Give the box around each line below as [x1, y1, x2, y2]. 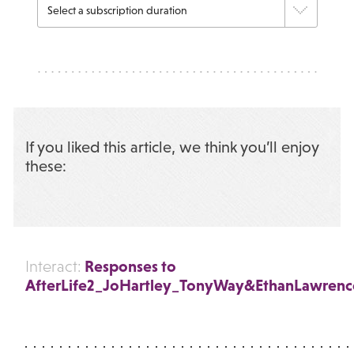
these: [24, 157, 66, 175]
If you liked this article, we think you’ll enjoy [24, 138, 318, 156]
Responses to [81, 257, 176, 276]
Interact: [24, 258, 81, 276]
